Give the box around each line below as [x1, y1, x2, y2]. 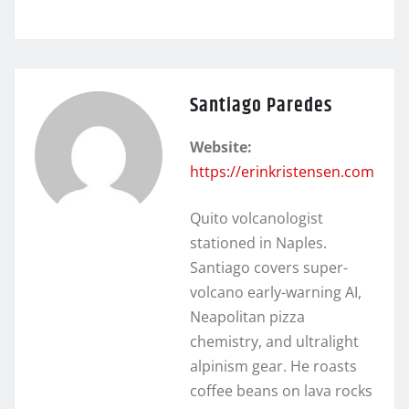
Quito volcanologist [190, 207, 323, 228]
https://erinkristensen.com [190, 161, 374, 182]
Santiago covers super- [190, 257, 348, 278]
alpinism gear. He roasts [190, 355, 357, 376]
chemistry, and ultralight [190, 330, 359, 351]
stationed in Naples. [190, 232, 327, 253]
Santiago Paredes [190, 89, 332, 121]
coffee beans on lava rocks [190, 380, 372, 401]
